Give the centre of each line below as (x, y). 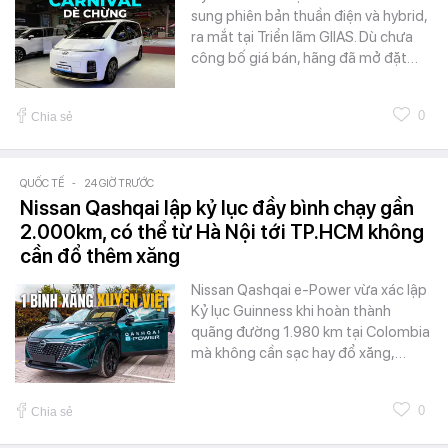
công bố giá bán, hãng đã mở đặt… (304, 57)
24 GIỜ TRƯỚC (119, 183)
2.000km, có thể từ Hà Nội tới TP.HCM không (222, 231)
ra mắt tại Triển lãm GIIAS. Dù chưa (302, 36)
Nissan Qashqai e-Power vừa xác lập (309, 289)
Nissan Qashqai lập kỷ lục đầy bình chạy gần (217, 207)
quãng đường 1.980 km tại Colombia (310, 331)
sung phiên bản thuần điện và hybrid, (309, 15)
